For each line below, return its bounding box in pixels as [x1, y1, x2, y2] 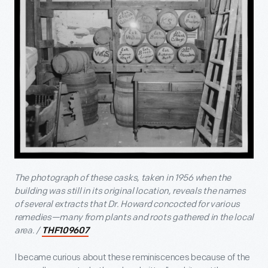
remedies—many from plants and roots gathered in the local [14, 212, 254, 224]
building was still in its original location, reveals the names [14, 185, 246, 197]
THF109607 [42, 227, 89, 236]
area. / [14, 225, 41, 237]
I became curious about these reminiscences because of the [14, 252, 250, 264]
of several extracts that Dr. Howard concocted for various [14, 199, 240, 211]
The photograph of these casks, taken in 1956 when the [14, 172, 232, 184]
